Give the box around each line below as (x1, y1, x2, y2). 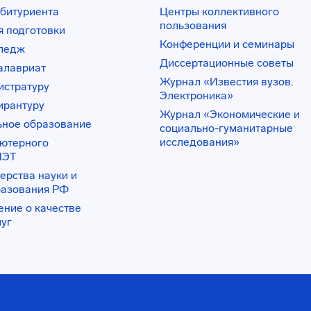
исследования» (159, 135, 239, 149)
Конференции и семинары (159, 37, 294, 51)
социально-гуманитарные (159, 121, 293, 135)
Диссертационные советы (159, 56, 294, 69)
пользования (159, 19, 226, 32)
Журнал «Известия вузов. (159, 75, 293, 88)
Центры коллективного (159, 5, 279, 18)
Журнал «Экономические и (159, 108, 300, 121)
